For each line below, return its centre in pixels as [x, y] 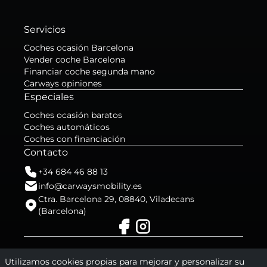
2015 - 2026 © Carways [133, 254]
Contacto [46, 152]
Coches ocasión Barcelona [79, 48]
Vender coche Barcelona [74, 60]
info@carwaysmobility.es [90, 186]
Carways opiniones [63, 83]
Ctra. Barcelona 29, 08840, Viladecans [116, 199]
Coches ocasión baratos [73, 115]
